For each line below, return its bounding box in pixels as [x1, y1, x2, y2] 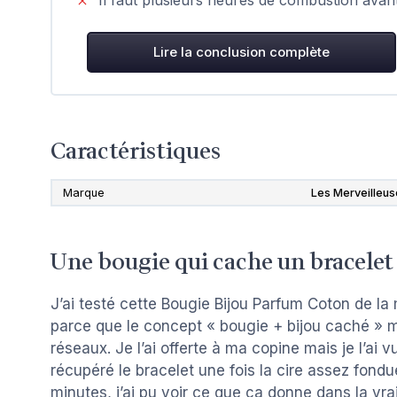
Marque [63, 185, 105, 199]
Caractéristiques [51, 134, 221, 168]
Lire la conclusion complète [153, 43, 330, 60]
